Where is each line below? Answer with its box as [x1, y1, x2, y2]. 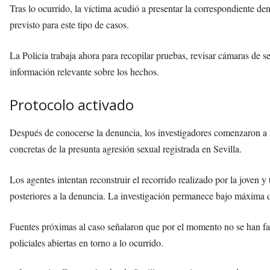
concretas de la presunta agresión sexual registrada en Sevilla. [10, 142, 242, 155]
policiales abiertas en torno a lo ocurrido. [10, 236, 163, 249]
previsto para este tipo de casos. [10, 17, 129, 31]
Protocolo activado [10, 94, 134, 115]
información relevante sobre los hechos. [10, 64, 159, 78]
